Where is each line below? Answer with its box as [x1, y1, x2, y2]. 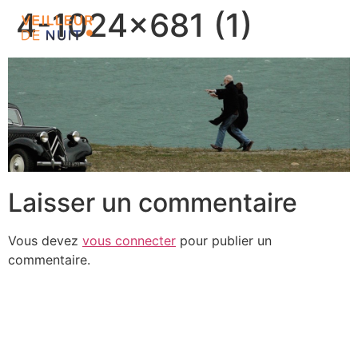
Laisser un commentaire [8, 187, 297, 219]
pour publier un [176, 233, 272, 249]
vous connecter [82, 233, 176, 249]
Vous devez [8, 233, 82, 249]
